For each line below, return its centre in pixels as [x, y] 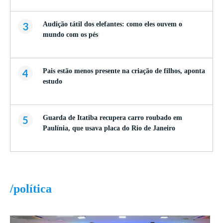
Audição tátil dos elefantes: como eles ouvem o [112, 24]
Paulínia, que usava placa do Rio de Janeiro [109, 128]
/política [31, 189]
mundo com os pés [70, 35]
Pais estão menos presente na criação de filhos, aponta [124, 71]
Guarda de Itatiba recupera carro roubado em [112, 118]
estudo [53, 82]
